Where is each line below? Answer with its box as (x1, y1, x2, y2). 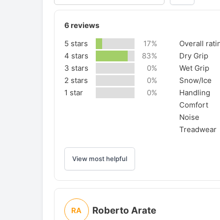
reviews (69, 20, 99, 30)
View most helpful (72, 155, 127, 163)
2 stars (64, 75, 88, 85)
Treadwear (179, 124, 217, 134)
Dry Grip (179, 51, 208, 60)
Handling (179, 87, 210, 97)
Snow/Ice (179, 75, 212, 85)
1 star (64, 87, 83, 97)
